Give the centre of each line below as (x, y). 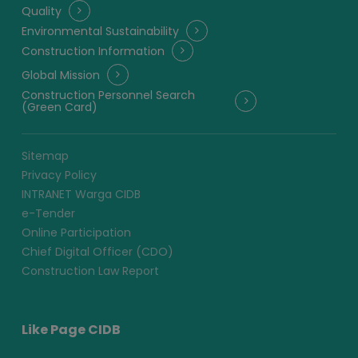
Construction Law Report (90, 270)
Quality (41, 11)
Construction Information (93, 51)
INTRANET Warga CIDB (81, 194)
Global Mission (60, 75)
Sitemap (45, 155)
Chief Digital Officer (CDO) (97, 251)
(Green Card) (59, 107)
